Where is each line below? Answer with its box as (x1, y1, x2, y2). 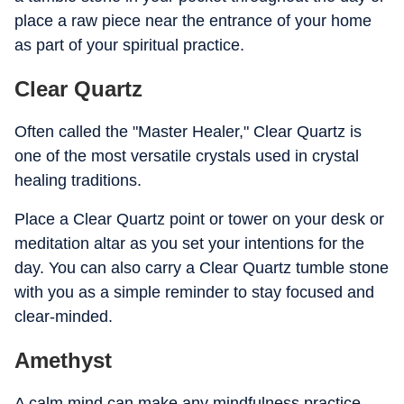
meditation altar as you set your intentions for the (14, 234, 364, 252)
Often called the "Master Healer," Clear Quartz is (14, 123, 362, 141)
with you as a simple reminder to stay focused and (14, 283, 374, 301)
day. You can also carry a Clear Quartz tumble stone (14, 259, 389, 277)
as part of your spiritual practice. (14, 36, 244, 54)
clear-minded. (14, 308, 113, 326)
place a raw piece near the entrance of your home (14, 12, 372, 30)
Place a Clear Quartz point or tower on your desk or (14, 210, 384, 228)
